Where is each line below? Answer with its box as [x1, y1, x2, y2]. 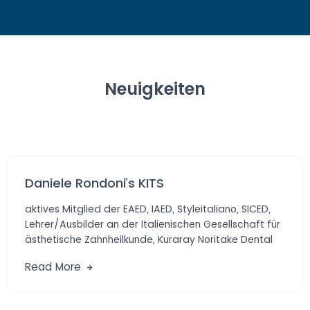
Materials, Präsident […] [25, 247, 138, 262]
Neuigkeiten [104, 77, 206, 100]
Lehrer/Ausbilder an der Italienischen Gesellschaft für [25, 217, 280, 231]
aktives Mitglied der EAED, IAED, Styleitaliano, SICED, [25, 201, 271, 216]
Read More [25, 259, 84, 274]
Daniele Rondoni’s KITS [25, 174, 164, 192]
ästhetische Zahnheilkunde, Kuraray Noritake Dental [25, 232, 273, 246]
